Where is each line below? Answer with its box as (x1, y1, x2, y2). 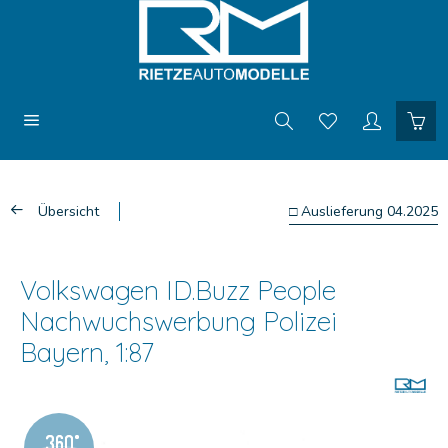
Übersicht (38, 202, 99, 221)
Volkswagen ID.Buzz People (20, 274, 336, 307)
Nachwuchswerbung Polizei (20, 305, 337, 338)
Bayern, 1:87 (20, 336, 154, 369)
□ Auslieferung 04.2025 (289, 202, 438, 221)
